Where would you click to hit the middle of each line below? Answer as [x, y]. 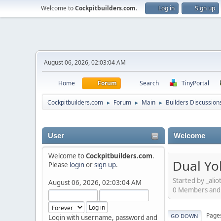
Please [59, 165]
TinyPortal [195, 83]
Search [149, 83]
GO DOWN [184, 216]
